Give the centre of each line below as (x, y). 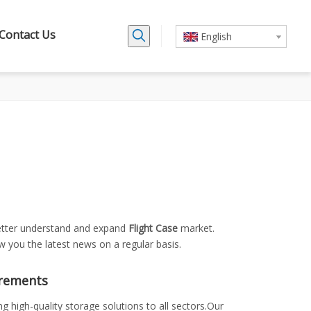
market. (196, 228)
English (216, 36)
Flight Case (153, 228)
